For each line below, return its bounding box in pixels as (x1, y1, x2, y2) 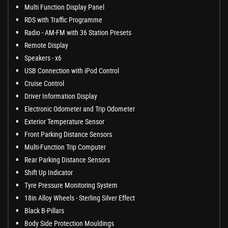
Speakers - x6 (24, 53, 62, 63)
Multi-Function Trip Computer (24, 142, 106, 152)
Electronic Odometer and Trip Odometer (24, 104, 135, 114)
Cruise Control (24, 78, 64, 89)
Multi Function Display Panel (24, 2, 104, 12)
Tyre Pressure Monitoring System (24, 180, 118, 190)
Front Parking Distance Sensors (24, 129, 112, 139)
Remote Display (24, 40, 68, 50)
